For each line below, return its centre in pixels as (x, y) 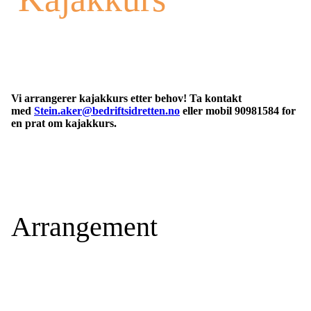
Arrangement (84, 226)
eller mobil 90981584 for (238, 111)
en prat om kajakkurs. (64, 124)
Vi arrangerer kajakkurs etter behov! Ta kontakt (126, 99)
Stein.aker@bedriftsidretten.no (107, 111)
